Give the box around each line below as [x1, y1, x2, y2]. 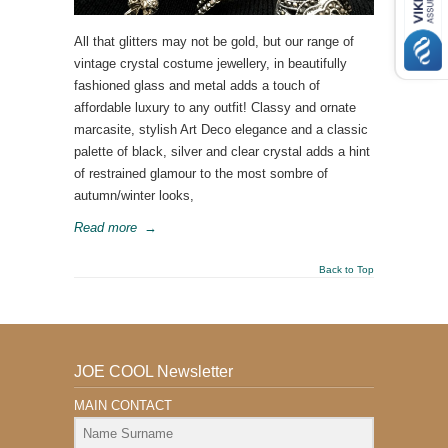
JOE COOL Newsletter [74, 363, 233, 380]
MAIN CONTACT [74, 398, 172, 413]
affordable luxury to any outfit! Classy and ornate [74, 100, 356, 115]
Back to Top [319, 264, 374, 275]
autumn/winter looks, [74, 188, 194, 203]
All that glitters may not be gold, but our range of [74, 34, 354, 49]
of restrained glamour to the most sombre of [74, 166, 328, 181]
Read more [74, 220, 137, 235]
